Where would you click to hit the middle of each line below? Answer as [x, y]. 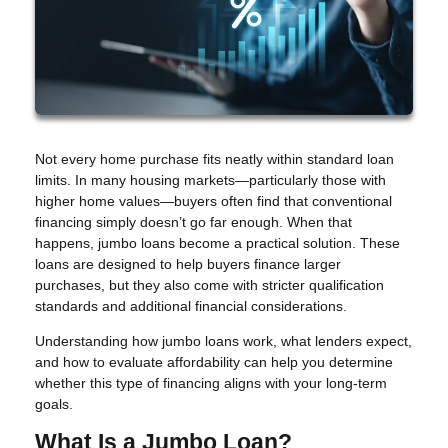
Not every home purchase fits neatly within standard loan [214, 159]
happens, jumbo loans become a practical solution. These [217, 243]
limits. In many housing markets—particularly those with [210, 180]
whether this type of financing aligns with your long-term [211, 383]
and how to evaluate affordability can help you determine [214, 362]
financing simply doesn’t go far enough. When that [193, 222]
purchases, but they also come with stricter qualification [209, 285]
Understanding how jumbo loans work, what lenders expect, [223, 341]
